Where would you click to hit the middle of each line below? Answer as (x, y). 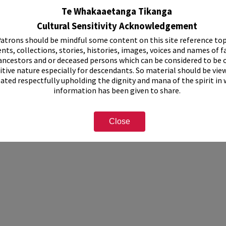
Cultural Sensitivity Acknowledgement (117, 26)
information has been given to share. (117, 91)
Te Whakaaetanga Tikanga (117, 12)
